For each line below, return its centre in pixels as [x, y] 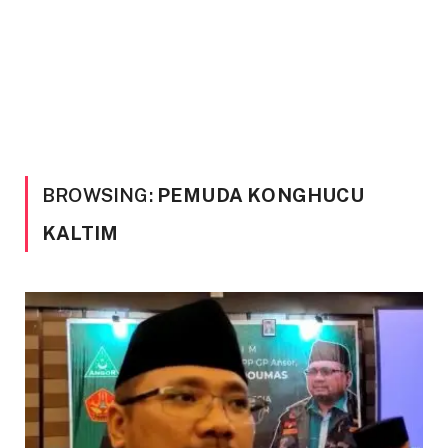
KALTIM [80, 233]
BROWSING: [99, 195]
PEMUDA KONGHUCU [260, 195]
